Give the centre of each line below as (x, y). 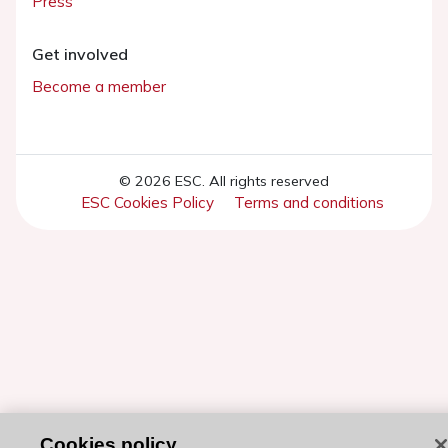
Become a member (99, 86)
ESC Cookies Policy (147, 202)
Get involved (80, 53)
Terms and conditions (308, 202)
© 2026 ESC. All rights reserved (224, 180)
